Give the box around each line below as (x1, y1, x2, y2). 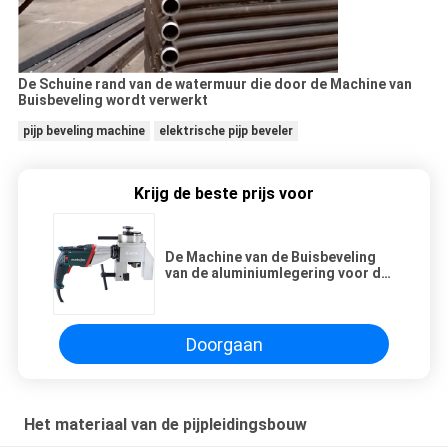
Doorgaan (185, 333, 263, 355)
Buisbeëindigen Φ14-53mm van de (165, 281, 390, 298)
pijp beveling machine (22, 124, 145, 139)
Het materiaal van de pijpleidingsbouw (23, 415, 307, 435)
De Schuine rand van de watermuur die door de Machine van (17, 76, 412, 93)
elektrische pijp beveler (158, 124, 293, 139)
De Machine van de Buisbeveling (165, 249, 376, 266)
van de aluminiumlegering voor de (165, 265, 389, 282)
